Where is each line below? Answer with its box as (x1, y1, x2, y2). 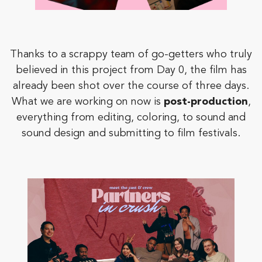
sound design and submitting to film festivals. (22, 128, 240, 139)
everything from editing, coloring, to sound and (16, 112, 246, 123)
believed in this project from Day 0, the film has (15, 65, 247, 76)
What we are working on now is (11, 96, 161, 108)
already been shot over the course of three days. (13, 81, 249, 92)
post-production (160, 96, 248, 108)
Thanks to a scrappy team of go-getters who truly (10, 49, 252, 60)
